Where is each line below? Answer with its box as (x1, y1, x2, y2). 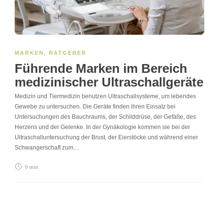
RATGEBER (49, 49, 87, 56)
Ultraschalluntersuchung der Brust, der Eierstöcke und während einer (15, 133, 198, 141)
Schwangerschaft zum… (15, 144, 79, 151)
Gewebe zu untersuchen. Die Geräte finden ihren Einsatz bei (15, 103, 175, 110)
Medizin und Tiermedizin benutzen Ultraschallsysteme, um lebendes (15, 92, 196, 100)
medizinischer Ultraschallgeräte (15, 74, 203, 89)
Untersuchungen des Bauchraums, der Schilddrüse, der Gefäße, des (15, 113, 196, 120)
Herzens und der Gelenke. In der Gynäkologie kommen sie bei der (15, 123, 190, 131)
